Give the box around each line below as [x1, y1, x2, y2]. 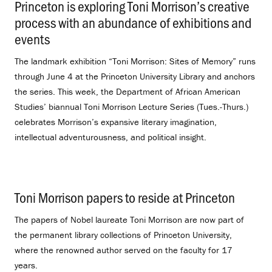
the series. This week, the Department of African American [15, 86, 240, 98]
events [15, 29, 50, 49]
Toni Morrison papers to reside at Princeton [15, 188, 235, 207]
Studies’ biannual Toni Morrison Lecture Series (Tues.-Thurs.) [15, 101, 248, 113]
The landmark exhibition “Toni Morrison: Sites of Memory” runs [15, 55, 256, 67]
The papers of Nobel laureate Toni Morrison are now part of [15, 214, 244, 226]
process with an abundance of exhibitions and [15, 13, 251, 32]
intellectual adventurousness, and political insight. [15, 131, 206, 143]
